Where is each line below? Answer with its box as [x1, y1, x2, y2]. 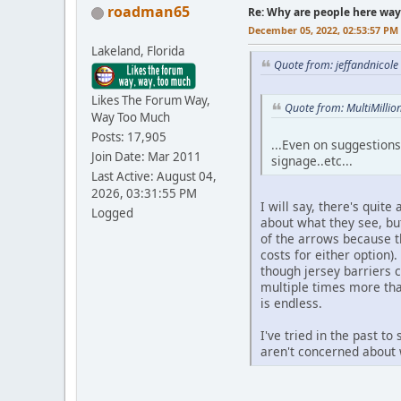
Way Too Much [91, 109, 170, 126]
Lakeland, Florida [91, 43, 184, 60]
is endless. [260, 294, 322, 311]
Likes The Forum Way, [91, 92, 210, 109]
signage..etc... [271, 151, 353, 169]
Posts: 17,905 [91, 129, 166, 146]
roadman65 [107, 2, 190, 22]
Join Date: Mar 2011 [91, 149, 201, 166]
